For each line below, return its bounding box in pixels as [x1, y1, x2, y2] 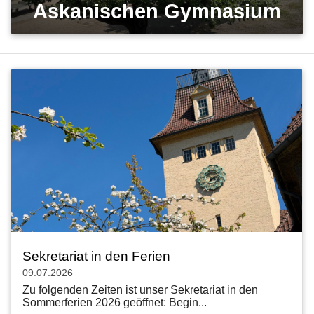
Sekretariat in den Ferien [22, 249, 170, 264]
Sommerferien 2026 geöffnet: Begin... [22, 296, 207, 309]
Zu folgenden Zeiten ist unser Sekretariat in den [22, 284, 258, 296]
